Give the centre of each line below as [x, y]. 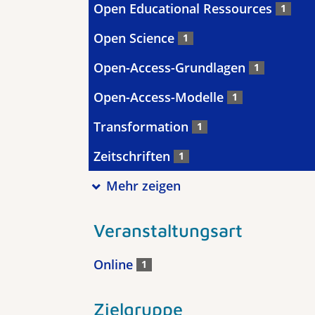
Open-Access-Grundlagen [171, 67]
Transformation [143, 127]
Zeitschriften [134, 156]
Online [115, 264]
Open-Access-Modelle [160, 97]
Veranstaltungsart [168, 230]
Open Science [136, 38]
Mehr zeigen [143, 186]
